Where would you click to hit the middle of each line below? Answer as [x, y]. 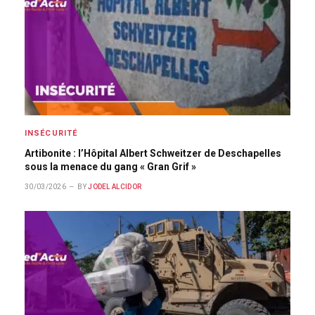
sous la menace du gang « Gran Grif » [110, 167]
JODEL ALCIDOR [115, 187]
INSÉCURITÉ [51, 134]
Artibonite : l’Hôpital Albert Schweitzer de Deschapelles [153, 154]
